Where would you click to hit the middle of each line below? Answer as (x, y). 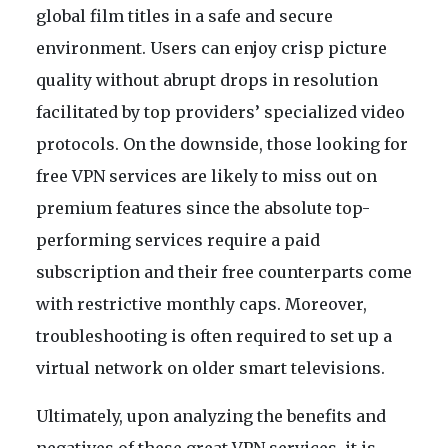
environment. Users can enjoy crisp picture (211, 48)
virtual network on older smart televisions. (210, 368)
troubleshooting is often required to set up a (214, 336)
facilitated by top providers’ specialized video (220, 112)
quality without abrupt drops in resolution (207, 80)
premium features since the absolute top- (203, 208)
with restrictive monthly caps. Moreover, (201, 304)
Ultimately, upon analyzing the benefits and (211, 416)
